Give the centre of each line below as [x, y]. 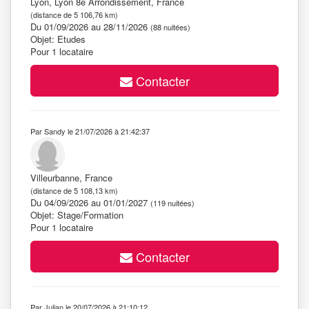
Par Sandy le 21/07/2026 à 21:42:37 [90, 131]
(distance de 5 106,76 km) [74, 14]
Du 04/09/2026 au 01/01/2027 [90, 202]
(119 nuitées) [172, 203]
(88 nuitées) [170, 27]
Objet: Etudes [58, 39]
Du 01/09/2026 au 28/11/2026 [90, 27]
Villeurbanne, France [71, 178]
